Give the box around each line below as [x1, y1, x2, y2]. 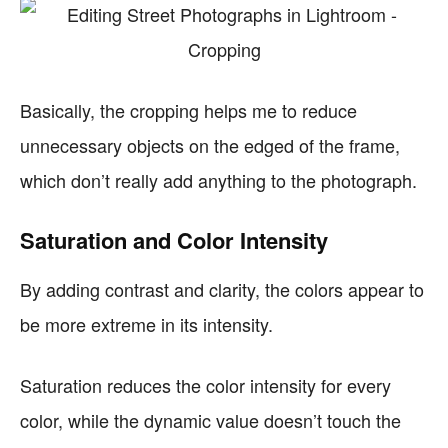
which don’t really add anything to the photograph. [20, 167, 417, 193]
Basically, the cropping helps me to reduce [20, 97, 357, 123]
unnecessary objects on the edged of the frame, [20, 132, 400, 158]
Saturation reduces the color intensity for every [20, 372, 391, 398]
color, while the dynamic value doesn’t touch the [20, 407, 401, 433]
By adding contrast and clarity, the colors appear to [20, 276, 424, 302]
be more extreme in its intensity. [20, 311, 273, 337]
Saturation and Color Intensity [20, 224, 328, 256]
